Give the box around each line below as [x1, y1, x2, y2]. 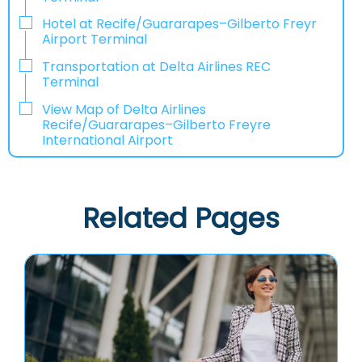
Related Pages [82, 199, 280, 238]
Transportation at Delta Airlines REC [42, 57, 271, 77]
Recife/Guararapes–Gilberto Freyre [42, 116, 271, 134]
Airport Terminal [42, 30, 150, 49]
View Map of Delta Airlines [42, 100, 206, 119]
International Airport [42, 131, 173, 149]
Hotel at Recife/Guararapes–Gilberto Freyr [42, 15, 317, 34]
